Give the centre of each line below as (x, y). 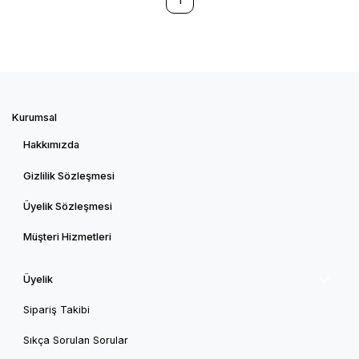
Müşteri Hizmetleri (67, 237)
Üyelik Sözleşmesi (68, 206)
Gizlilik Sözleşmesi (69, 175)
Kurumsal (34, 117)
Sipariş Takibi (56, 310)
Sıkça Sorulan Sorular (76, 341)
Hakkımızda (51, 145)
